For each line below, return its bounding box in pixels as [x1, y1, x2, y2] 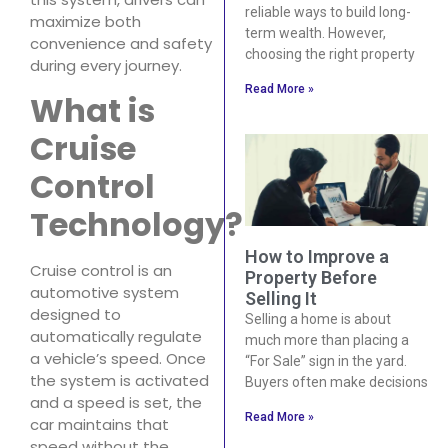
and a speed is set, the [30, 391, 202, 413]
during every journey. [30, 55, 182, 77]
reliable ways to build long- [244, 4, 411, 21]
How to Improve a [244, 245, 389, 267]
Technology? [30, 201, 243, 247]
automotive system [30, 281, 179, 303]
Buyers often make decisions [244, 373, 428, 390]
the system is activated [30, 369, 209, 391]
